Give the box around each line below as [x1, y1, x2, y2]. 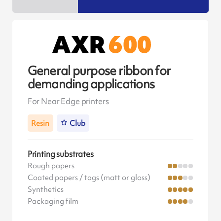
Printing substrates [27, 148, 94, 160]
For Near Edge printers [27, 95, 109, 107]
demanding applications [27, 76, 155, 93]
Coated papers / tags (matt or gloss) [27, 173, 150, 183]
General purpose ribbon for [27, 63, 171, 79]
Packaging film [27, 196, 78, 207]
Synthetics [27, 184, 64, 195]
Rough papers [27, 161, 74, 171]
